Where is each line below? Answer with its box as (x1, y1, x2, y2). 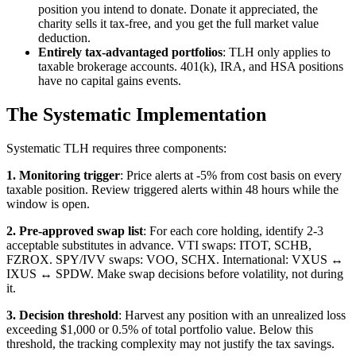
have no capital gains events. (38, 74, 181, 88)
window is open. (6, 197, 90, 211)
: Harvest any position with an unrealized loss (118, 308, 346, 323)
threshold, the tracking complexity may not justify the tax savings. (6, 337, 335, 351)
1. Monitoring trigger (6, 168, 120, 183)
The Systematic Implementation (6, 104, 266, 126)
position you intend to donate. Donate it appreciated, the (38, 2, 318, 17)
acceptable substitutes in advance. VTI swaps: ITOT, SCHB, (6, 238, 311, 253)
